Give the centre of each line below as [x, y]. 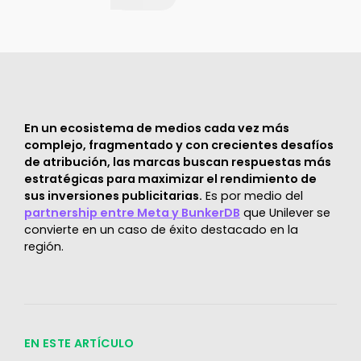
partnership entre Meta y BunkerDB [132, 213]
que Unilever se [285, 213]
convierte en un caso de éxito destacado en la [161, 230]
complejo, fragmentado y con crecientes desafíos [178, 145]
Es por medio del [252, 196]
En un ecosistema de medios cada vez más [156, 129]
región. [44, 247]
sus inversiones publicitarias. [113, 196]
